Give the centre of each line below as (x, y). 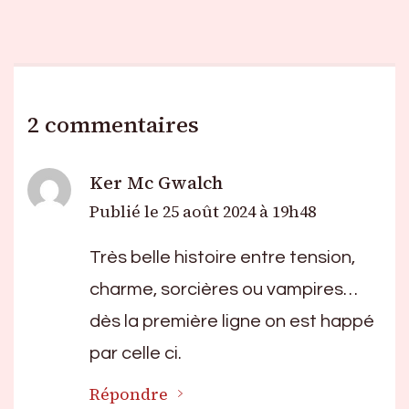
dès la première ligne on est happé (232, 321)
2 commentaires (113, 124)
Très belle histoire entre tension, (222, 257)
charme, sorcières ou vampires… (224, 289)
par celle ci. (136, 353)
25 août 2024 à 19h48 (239, 211)
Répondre (129, 394)
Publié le (126, 211)
